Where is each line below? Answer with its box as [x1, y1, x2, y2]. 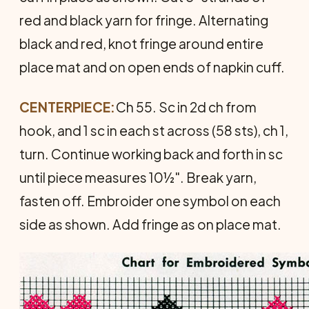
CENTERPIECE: [19, 99, 116, 115]
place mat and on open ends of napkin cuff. [19, 59, 285, 75]
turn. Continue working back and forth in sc [19, 146, 283, 162]
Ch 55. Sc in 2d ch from [115, 99, 257, 115]
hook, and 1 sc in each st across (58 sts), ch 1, [19, 122, 288, 139]
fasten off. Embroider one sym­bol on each [19, 192, 281, 209]
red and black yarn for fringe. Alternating [19, 12, 268, 28]
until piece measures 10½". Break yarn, [19, 169, 257, 186]
